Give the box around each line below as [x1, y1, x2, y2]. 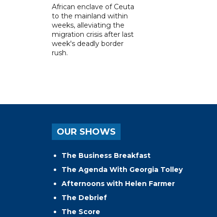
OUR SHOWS [57, 126, 116, 137]
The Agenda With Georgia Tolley [62, 165, 183, 174]
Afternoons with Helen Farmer [62, 179, 175, 188]
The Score [62, 207, 100, 216]
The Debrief [62, 193, 107, 202]
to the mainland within [52, 11, 128, 20]
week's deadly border [52, 39, 124, 48]
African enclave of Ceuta [52, 2, 134, 11]
